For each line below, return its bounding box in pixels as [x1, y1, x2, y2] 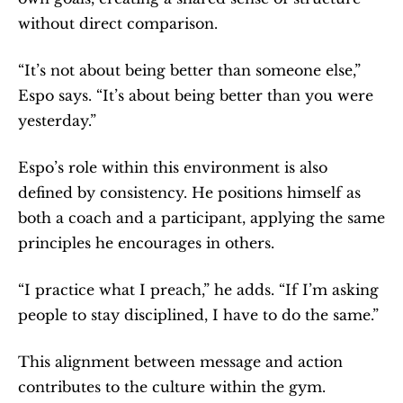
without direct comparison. [18, 13, 218, 32]
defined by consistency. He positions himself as [18, 183, 361, 201]
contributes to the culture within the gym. [18, 377, 326, 396]
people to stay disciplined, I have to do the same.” [18, 305, 379, 324]
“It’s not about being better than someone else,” [18, 60, 361, 79]
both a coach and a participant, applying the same [18, 208, 385, 227]
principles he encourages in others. [18, 233, 274, 252]
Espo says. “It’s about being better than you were [18, 85, 373, 104]
